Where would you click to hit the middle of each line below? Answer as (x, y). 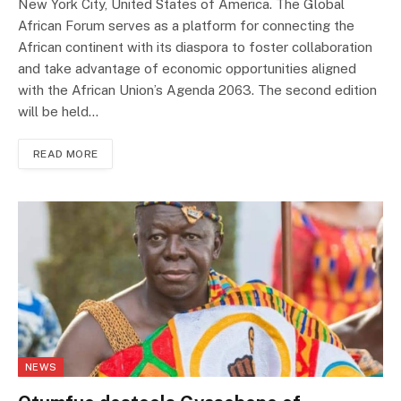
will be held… (58, 112)
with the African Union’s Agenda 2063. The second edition (197, 90)
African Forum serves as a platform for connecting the (186, 26)
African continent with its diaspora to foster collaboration (195, 47)
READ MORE (66, 154)
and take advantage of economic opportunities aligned (187, 69)
